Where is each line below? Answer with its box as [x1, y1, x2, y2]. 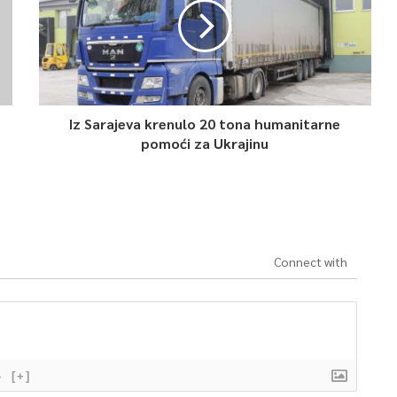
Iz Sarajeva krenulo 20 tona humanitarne [69, 114, 341, 133]
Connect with [273, 253, 347, 269]
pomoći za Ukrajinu [141, 134, 269, 152]
